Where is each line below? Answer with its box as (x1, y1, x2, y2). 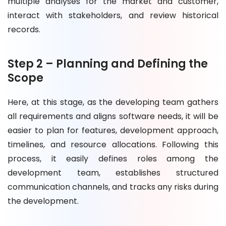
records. (8, 23, 40, 35)
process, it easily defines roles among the (8, 152, 218, 164)
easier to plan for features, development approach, (8, 124, 218, 136)
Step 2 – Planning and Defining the (8, 55, 208, 72)
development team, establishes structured (8, 166, 218, 179)
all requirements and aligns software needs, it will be (8, 110, 218, 122)
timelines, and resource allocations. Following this (8, 138, 218, 150)
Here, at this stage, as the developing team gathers (8, 96, 218, 108)
